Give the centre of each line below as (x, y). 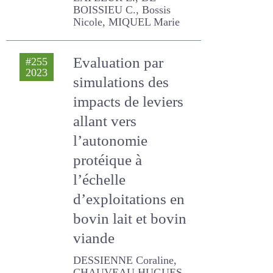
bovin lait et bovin (128, 251)
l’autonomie (111, 173)
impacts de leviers (130, 134)
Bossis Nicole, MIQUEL (122, 42)
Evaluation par (118, 95)
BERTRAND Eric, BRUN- (124, 18)
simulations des (124, 114)
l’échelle (98, 212)
